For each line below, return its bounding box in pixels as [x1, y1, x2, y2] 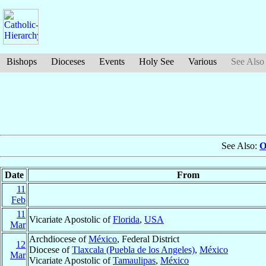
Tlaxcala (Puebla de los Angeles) [72, 245, 195, 255]
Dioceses [51, 56, 85, 66]
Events [99, 56, 125, 66]
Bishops [7, 56, 37, 66]
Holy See [139, 56, 174, 66]
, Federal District [117, 234, 179, 245]
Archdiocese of [29, 234, 88, 245]
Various [188, 56, 217, 66]
